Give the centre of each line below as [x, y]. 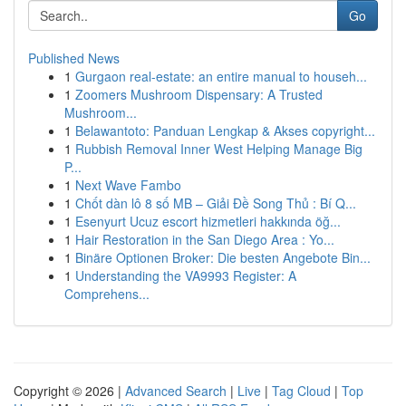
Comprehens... [107, 294]
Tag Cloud [301, 391]
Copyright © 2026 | [69, 391]
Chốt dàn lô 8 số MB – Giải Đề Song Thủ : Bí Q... [216, 203]
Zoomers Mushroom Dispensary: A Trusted [199, 94]
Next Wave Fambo [128, 185]
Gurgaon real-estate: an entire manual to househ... [221, 76]
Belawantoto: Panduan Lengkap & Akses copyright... [225, 130]
